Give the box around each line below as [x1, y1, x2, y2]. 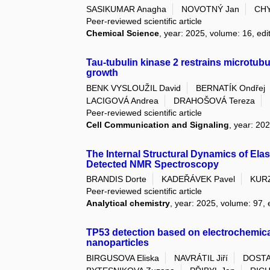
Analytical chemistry [86, 198, 171, 209]
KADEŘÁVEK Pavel [162, 174, 236, 184]
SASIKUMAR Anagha [86, 4, 167, 14]
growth [86, 67, 119, 78]
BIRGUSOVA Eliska [86, 253, 160, 263]
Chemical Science [86, 28, 160, 39]
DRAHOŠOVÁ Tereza [174, 96, 256, 106]
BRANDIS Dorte [86, 174, 147, 184]
